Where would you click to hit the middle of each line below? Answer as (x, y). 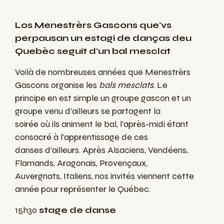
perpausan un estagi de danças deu (103, 38)
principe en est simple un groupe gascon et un (103, 98)
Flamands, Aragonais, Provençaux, (81, 163)
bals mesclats (126, 85)
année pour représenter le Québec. (83, 189)
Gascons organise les (57, 85)
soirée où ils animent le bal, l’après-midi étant (102, 124)
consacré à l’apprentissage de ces (81, 137)
